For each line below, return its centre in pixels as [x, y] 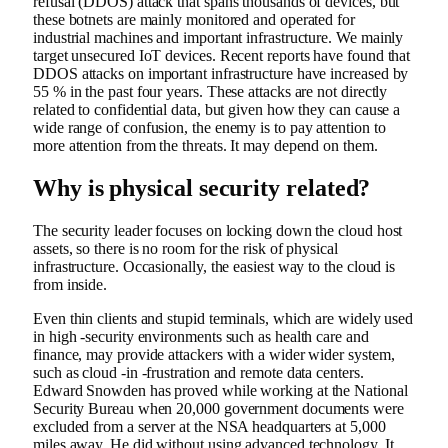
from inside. [70, 285]
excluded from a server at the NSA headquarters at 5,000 [209, 427]
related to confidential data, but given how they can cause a [217, 110]
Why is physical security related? [202, 188]
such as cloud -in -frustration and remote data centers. [198, 373]
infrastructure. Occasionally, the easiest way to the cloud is [214, 267]
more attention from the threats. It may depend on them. [205, 146]
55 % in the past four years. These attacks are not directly [210, 92]
